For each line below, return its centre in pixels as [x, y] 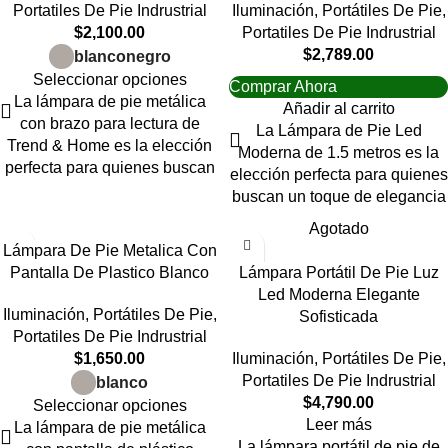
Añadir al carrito [338, 108]
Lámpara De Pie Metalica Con [109, 250]
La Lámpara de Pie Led [338, 130]
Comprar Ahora [283, 86]
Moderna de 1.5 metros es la [338, 152]
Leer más [338, 424]
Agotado [338, 228]
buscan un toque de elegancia [338, 196]
